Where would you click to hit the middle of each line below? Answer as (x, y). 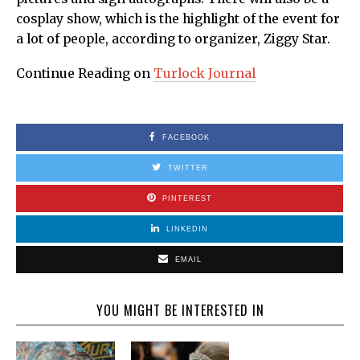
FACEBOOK (186, 138)
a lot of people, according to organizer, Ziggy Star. (173, 39)
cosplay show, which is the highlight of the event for (178, 19)
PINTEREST (187, 199)
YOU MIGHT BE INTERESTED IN (180, 311)
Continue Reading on (85, 74)
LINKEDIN (187, 229)
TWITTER (188, 168)
